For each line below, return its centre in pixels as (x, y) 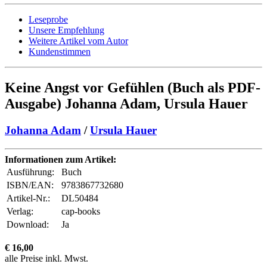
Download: (28, 224)
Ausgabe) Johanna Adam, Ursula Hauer (126, 104)
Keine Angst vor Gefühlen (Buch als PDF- (133, 88)
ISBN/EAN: (30, 185)
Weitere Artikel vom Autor (78, 41)
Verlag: (20, 211)
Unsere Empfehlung (66, 30)
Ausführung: (33, 172)
